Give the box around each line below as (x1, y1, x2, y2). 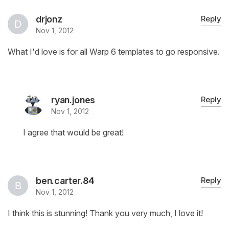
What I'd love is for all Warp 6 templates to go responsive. (8, 47, 220, 57)
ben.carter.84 (36, 175, 95, 187)
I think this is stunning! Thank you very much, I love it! (8, 208, 203, 219)
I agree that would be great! (23, 127, 124, 138)
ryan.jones (51, 95, 96, 106)
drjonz (36, 14, 62, 25)
